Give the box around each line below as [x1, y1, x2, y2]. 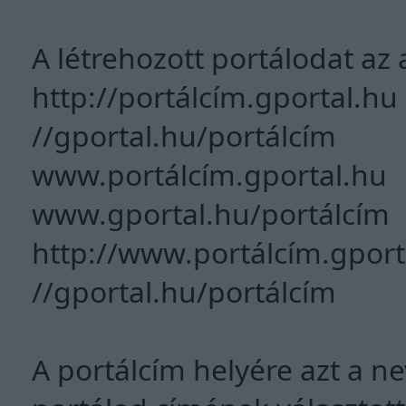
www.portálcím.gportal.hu [32, 155, 387, 194]
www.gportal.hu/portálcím [32, 194, 390, 233]
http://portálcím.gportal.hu [32, 77, 398, 116]
